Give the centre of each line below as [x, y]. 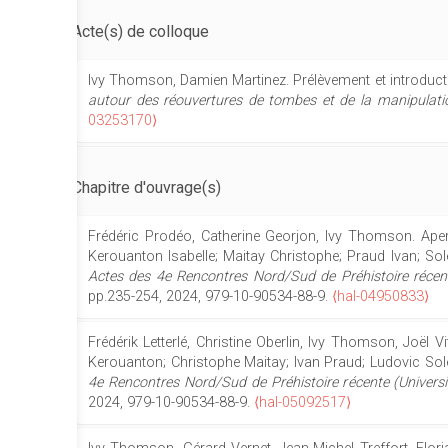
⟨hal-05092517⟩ [302, 402]
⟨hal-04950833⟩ [380, 296]
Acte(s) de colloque [140, 31]
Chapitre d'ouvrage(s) [146, 187]
